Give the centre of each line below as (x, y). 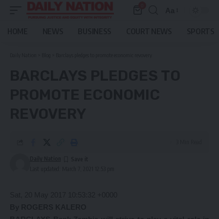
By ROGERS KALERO (48, 207)
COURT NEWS (149, 31)
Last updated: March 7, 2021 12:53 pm (72, 169)
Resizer (177, 28)
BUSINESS (95, 31)
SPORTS (200, 31)
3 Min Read (189, 142)
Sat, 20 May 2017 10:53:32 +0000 (64, 195)
